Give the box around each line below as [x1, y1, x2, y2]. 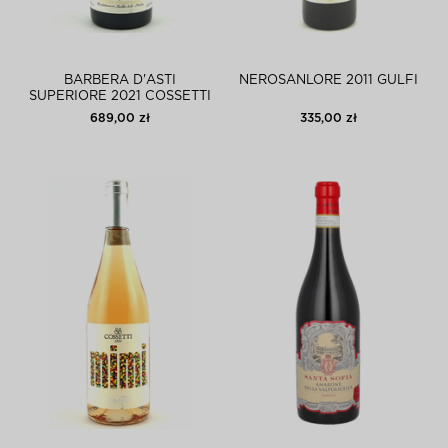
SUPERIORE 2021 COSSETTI [28, 90, 211, 103]
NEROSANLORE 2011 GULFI [239, 74, 418, 87]
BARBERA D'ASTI [63, 74, 176, 87]
